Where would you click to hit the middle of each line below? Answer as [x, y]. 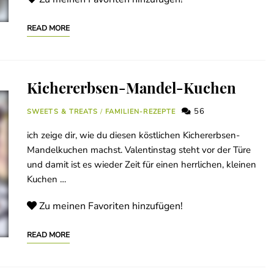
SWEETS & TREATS [63, 112]
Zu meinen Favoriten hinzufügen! [111, 206]
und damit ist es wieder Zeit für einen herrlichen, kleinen [142, 165]
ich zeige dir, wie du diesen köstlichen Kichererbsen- [133, 135]
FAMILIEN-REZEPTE [140, 112]
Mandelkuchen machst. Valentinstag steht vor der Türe [139, 150]
